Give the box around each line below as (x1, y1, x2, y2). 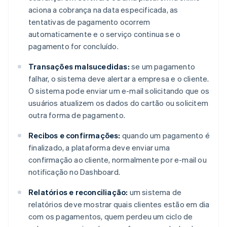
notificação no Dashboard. (28, 167, 120, 177)
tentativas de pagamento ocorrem (28, 17, 150, 27)
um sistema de (128, 187, 182, 198)
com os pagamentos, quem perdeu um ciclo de (28, 211, 193, 222)
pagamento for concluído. (28, 41, 119, 52)
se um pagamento (129, 61, 196, 72)
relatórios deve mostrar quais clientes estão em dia (28, 199, 210, 210)
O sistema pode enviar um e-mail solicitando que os (28, 86, 210, 96)
